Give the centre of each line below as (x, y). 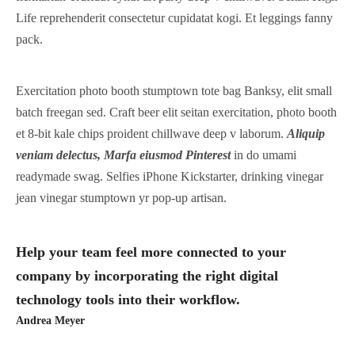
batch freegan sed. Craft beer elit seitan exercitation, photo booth (176, 113)
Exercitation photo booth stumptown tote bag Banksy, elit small (174, 91)
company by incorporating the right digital (147, 275)
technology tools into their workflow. (128, 299)
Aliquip (306, 134)
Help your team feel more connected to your (151, 252)
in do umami (263, 155)
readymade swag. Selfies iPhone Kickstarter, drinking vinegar (170, 177)
